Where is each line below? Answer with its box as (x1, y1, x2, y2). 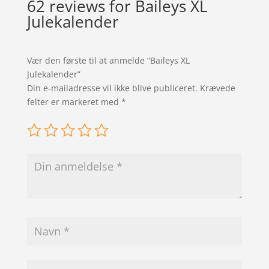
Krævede (199, 82, 235, 94)
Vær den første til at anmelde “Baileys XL (26, 54, 190, 66)
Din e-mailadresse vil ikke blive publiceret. (26, 82, 198, 94)
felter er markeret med (26, 95, 121, 107)
